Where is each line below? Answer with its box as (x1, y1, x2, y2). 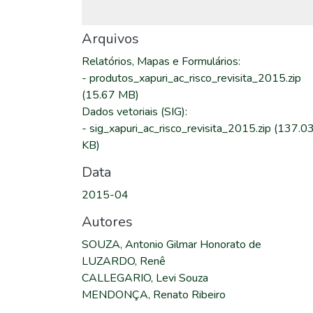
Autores (82, 212, 133, 231)
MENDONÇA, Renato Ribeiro (82, 287, 226, 303)
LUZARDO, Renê (82, 254, 166, 269)
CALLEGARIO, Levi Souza (82, 270, 208, 286)
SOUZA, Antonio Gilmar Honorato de (82, 237, 261, 252)
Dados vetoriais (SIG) (82, 104, 185, 119)
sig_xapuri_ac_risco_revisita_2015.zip (89, 121, 274, 136)
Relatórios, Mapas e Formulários (82, 54, 238, 69)
